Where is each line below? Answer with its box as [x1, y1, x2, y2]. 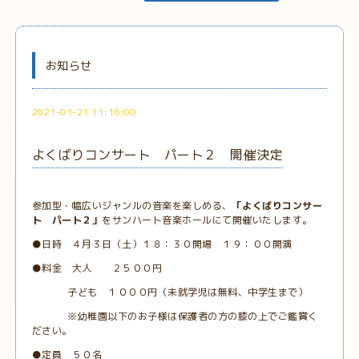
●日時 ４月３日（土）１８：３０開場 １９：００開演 [31, 237, 292, 252]
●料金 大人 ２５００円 [31, 261, 163, 276]
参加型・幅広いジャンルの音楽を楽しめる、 [31, 199, 232, 213]
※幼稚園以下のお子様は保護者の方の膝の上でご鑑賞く [31, 309, 318, 324]
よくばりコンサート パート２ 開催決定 [31, 145, 284, 163]
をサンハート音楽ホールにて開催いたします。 [102, 213, 313, 228]
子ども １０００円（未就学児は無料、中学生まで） [31, 285, 309, 300]
